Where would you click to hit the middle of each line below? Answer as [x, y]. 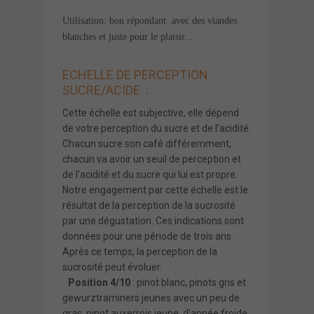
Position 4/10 [99, 282]
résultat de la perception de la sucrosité [149, 205]
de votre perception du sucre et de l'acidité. [157, 128]
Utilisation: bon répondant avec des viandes [150, 20]
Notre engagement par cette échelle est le [155, 190]
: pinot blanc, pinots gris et [188, 282]
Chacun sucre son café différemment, [147, 143]
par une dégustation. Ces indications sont [153, 220]
